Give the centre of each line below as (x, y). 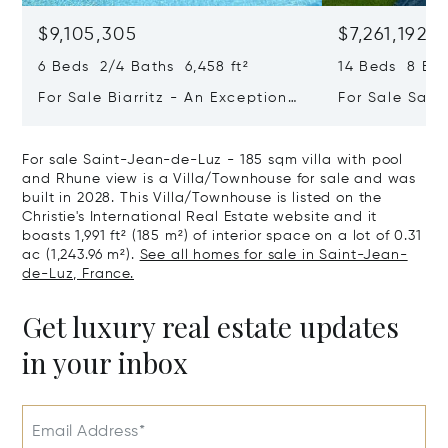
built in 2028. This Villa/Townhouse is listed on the (202, 198)
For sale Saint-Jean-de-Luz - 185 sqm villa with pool (213, 160)
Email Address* (89, 432)
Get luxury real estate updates (211, 327)
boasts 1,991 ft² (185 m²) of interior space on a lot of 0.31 (222, 236)
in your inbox (105, 363)
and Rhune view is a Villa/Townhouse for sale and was (219, 179)
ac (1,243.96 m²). (81, 255)
